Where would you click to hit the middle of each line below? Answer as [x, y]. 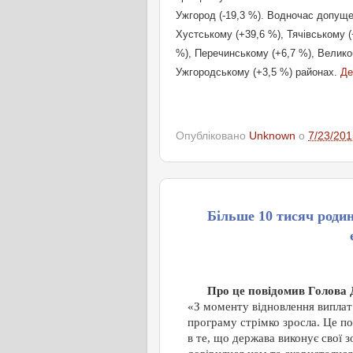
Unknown [272, 136]
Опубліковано [212, 136]
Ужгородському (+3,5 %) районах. [258, 72]
